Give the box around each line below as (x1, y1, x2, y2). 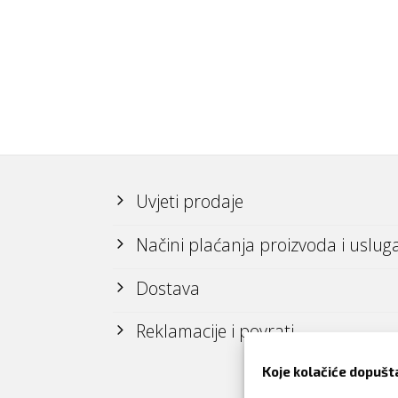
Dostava (135, 275, 200, 300)
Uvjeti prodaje (135, 188, 243, 213)
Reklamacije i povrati (135, 319, 294, 344)
